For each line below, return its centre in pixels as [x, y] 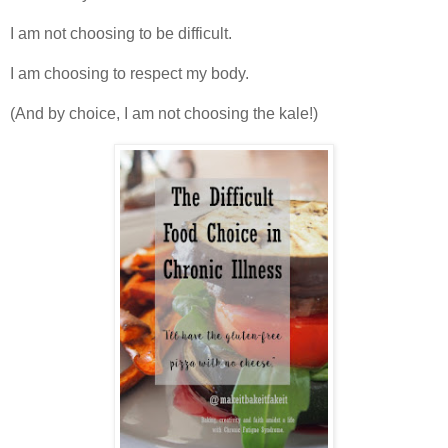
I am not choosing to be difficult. [121, 34]
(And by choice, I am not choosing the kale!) [164, 114]
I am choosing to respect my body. [129, 74]
